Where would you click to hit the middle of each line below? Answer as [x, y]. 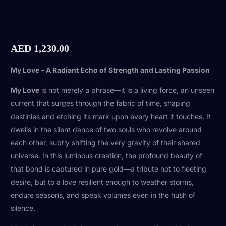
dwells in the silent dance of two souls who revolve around [106, 129]
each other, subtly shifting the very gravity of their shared [106, 142]
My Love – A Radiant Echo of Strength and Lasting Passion [110, 70]
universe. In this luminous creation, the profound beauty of [107, 155]
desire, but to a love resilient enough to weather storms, [102, 182]
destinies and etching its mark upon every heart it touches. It [111, 116]
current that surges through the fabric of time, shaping [101, 103]
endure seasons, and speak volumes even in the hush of [103, 195]
